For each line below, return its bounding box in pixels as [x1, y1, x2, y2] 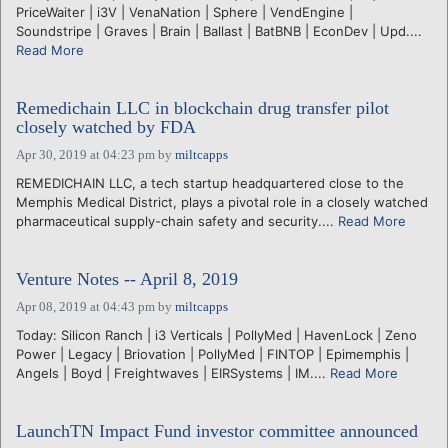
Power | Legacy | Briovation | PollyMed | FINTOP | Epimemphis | [16, 345, 409, 362]
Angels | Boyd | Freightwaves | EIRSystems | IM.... [16, 364, 330, 381]
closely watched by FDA [16, 116, 196, 137]
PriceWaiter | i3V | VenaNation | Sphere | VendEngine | [16, 3, 353, 20]
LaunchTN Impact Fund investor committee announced [16, 420, 418, 441]
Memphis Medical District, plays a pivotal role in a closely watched [16, 193, 428, 210]
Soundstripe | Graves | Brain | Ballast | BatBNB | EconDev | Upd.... [16, 22, 422, 39]
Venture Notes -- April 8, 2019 [16, 268, 238, 289]
